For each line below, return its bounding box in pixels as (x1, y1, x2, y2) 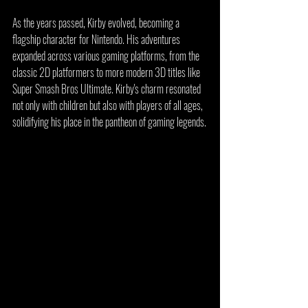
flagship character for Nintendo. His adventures (12, 31, 182, 47)
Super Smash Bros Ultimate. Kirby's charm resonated (12, 80, 203, 97)
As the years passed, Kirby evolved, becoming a (12, 14, 181, 31)
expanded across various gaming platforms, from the (12, 47, 201, 64)
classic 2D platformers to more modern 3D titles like (12, 64, 202, 80)
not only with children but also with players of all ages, (12, 97, 205, 113)
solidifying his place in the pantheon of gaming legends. (12, 113, 206, 130)
